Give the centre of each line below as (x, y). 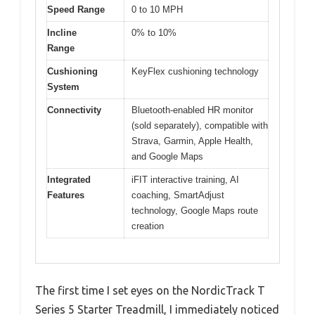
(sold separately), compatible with (200, 126)
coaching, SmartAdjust (178, 195)
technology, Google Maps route (195, 211)
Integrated (69, 180)
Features (66, 195)
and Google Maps (167, 157)
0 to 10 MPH (157, 10)
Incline (62, 33)
